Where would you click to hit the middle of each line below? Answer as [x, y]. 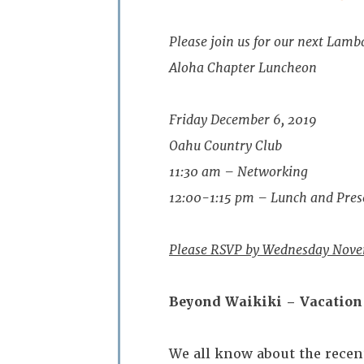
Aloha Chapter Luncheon [243, 68]
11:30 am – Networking [238, 172]
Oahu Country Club [225, 146]
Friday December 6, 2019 [243, 120]
